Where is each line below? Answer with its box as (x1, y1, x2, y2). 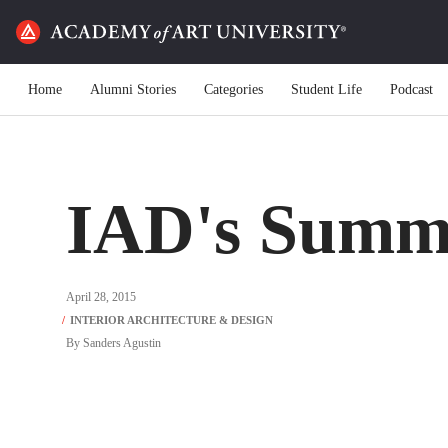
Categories (204, 81, 263, 97)
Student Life (291, 81, 362, 97)
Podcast (390, 81, 433, 97)
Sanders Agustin (83, 336, 161, 350)
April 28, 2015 (66, 290, 136, 304)
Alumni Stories (90, 81, 176, 97)
